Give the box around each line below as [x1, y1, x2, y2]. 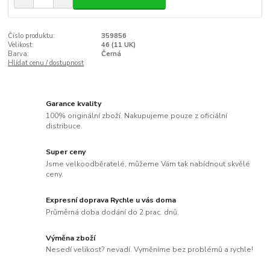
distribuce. [46, 121, 83, 131]
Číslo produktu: [8, 31, 55, 40]
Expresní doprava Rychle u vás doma [46, 195, 177, 205]
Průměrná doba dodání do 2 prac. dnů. [46, 207, 180, 217]
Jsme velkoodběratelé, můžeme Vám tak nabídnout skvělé [46, 159, 251, 169]
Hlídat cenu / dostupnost [8, 58, 84, 67]
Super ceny [46, 147, 86, 157]
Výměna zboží [46, 233, 96, 243]
